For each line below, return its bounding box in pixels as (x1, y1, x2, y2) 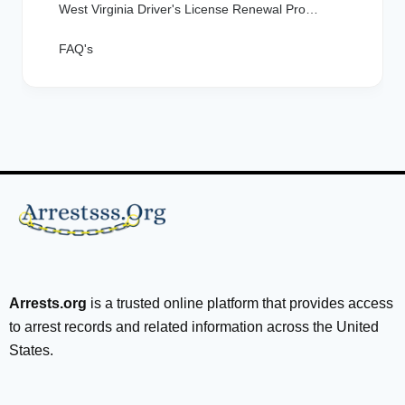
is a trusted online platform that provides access (87, 296, 393, 311)
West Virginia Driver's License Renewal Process (306, 2, 318, 17)
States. (9, 343, 53, 358)
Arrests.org (9, 296, 87, 311)
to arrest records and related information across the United (9, 319, 379, 334)
